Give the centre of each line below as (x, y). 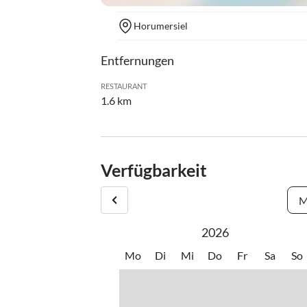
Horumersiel (161, 26)
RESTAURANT (124, 86)
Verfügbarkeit (154, 170)
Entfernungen (137, 61)
